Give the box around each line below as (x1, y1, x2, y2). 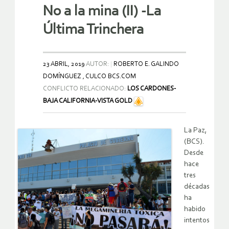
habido (184, 205, 205, 213)
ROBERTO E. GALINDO (113, 60, 179, 67)
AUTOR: (85, 60, 110, 67)
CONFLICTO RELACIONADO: (43, 85, 127, 92)
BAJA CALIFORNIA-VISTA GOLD (43, 97, 132, 104)
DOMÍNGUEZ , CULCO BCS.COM (43, 73, 136, 80)
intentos (184, 216, 210, 224)
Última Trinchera (43, 22, 144, 37)
